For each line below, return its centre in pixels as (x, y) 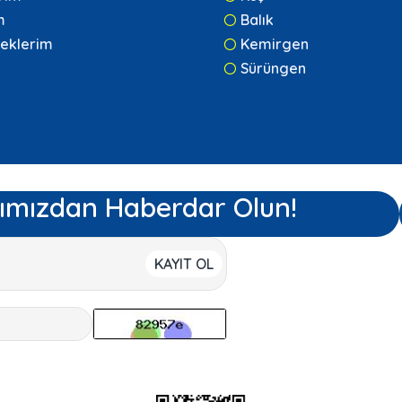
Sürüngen (273, 69)
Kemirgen (275, 44)
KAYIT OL (184, 264)
